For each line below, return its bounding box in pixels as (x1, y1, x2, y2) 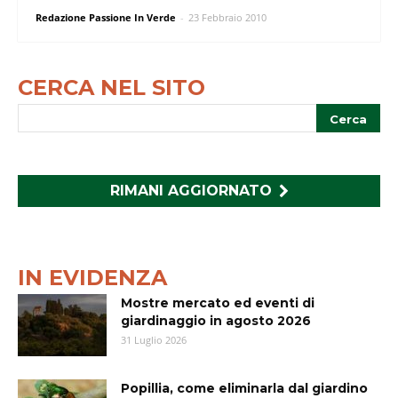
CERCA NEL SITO (18, 74, 205, 100)
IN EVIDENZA (18, 264, 167, 291)
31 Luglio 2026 (121, 332, 187, 346)
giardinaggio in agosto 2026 (121, 312, 311, 329)
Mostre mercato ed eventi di (121, 294, 314, 311)
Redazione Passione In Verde (36, 10, 176, 24)
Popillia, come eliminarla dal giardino (121, 379, 368, 396)
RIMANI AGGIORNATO (109, 181, 272, 199)
